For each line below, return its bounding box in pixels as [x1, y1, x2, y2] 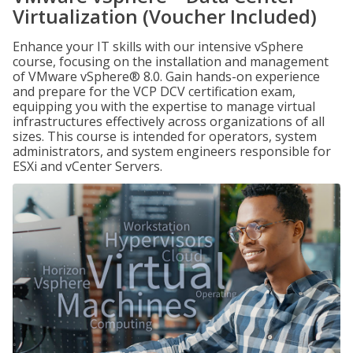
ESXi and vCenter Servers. [13, 158, 162, 175]
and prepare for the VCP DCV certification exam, [13, 83, 295, 100]
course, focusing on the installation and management [13, 53, 329, 70]
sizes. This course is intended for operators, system [13, 128, 317, 145]
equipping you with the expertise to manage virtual [13, 98, 315, 115]
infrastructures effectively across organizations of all [13, 113, 325, 130]
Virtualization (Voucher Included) [13, 3, 317, 29]
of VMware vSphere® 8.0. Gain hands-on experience [13, 68, 320, 85]
